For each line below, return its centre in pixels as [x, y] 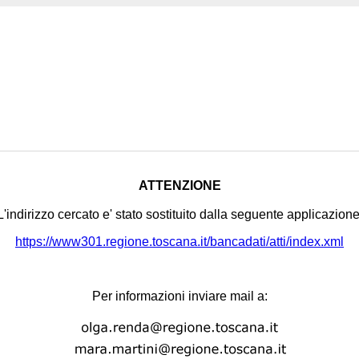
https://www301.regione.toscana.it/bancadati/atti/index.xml [179, 242]
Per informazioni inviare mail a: [179, 296]
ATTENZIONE [179, 186]
